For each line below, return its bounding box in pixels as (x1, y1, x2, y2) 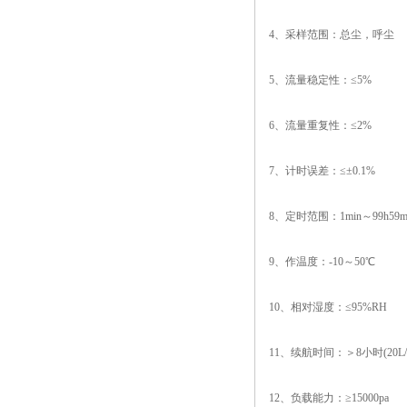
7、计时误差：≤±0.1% (269, 164, 375, 177)
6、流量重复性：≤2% (269, 119, 372, 132)
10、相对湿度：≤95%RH (269, 301, 387, 313)
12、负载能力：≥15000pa (269, 392, 389, 404)
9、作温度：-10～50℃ (269, 255, 375, 268)
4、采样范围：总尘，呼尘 (269, 28, 394, 41)
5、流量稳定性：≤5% (269, 74, 372, 86)
